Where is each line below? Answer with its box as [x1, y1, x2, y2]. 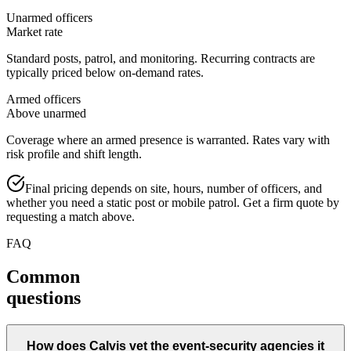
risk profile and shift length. [6, 147, 142, 161]
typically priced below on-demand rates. [6, 66, 204, 80]
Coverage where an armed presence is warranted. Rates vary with [6, 133, 330, 147]
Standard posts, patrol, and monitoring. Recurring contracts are [6, 52, 315, 66]
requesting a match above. [6, 210, 135, 224]
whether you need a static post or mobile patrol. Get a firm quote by [6, 196, 339, 210]
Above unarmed [6, 107, 86, 121]
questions [6, 288, 81, 309]
